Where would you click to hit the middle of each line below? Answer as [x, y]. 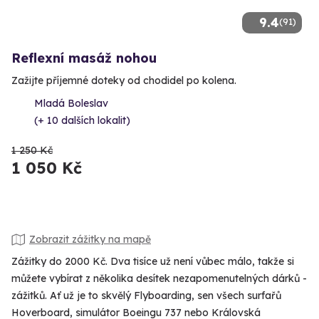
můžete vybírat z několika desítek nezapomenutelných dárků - [159, 278]
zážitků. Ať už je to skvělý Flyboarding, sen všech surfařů [146, 295]
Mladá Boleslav [71, 103]
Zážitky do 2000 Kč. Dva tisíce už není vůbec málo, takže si [153, 261]
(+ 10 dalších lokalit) [82, 120]
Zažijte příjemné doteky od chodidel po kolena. [124, 80]
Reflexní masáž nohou [84, 58]
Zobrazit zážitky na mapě [90, 240]
